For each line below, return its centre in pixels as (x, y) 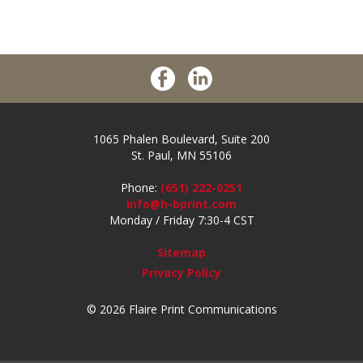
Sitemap (181, 252)
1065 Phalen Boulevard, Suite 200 (181, 139)
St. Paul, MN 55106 (181, 155)
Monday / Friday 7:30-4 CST (181, 220)
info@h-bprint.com (181, 203)
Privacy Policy (181, 272)
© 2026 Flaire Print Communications (181, 309)
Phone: (139, 187)
